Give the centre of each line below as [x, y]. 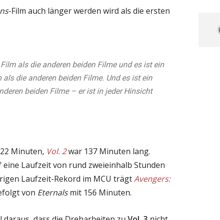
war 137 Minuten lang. [108, 151]
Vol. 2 [56, 151]
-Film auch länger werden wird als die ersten [89, 11]
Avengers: [152, 179]
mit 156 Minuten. [100, 192]
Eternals [53, 192]
